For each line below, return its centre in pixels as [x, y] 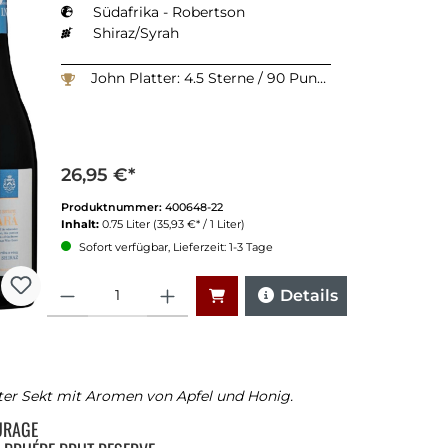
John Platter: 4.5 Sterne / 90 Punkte [204, 78]
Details [309, 296]
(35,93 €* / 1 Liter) [199, 224]
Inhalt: [81, 224]
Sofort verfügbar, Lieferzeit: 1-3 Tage [174, 247]
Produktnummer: [113, 207]
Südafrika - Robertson [169, 12]
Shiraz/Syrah [136, 33]
